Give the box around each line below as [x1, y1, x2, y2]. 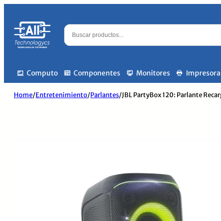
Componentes [74, 69, 120, 77]
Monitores [136, 69, 170, 77]
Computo [27, 69, 58, 77]
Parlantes [90, 91, 119, 99]
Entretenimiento [36, 91, 87, 99]
